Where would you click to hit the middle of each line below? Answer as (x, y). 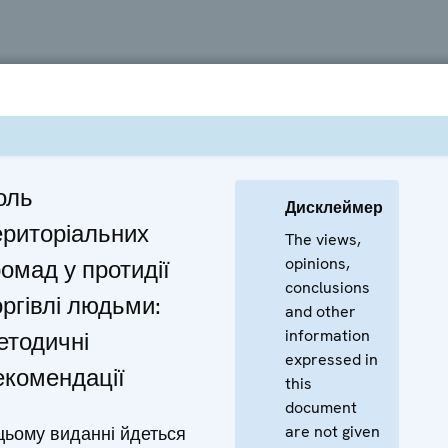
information (327, 335)
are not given (332, 431)
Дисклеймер (334, 207)
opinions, (317, 263)
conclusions (327, 287)
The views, (323, 239)
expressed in (331, 359)
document (321, 407)
